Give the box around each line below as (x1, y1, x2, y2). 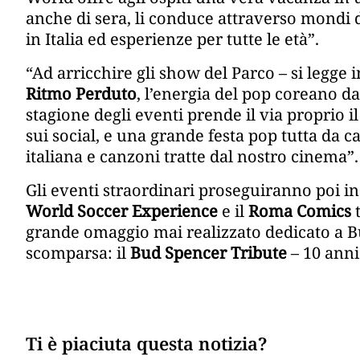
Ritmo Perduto (26, 83, 137, 105)
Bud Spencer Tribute (130, 242, 287, 264)
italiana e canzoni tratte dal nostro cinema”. (26, 145, 358, 168)
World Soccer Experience (26, 200, 218, 223)
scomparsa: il (26, 242, 130, 264)
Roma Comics (248, 200, 351, 223)
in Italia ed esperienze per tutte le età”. (26, 28, 319, 51)
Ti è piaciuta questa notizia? (26, 331, 267, 356)
